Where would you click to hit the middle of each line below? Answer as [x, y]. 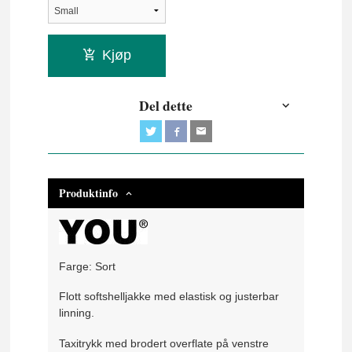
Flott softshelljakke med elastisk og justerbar [169, 297]
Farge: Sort [88, 266]
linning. [77, 313]
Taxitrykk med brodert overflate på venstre [164, 343]
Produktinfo [89, 193]
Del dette [166, 106]
